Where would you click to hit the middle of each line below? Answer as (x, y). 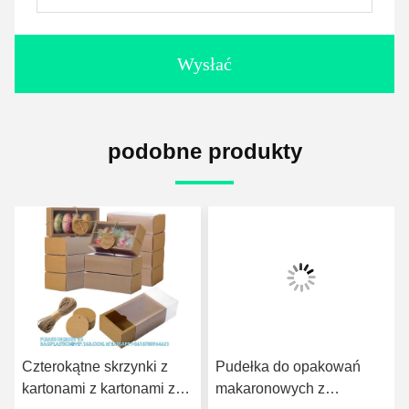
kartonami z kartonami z (99, 388)
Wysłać (204, 64)
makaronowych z (270, 388)
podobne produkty (204, 151)
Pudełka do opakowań (288, 367)
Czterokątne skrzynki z (95, 367)
